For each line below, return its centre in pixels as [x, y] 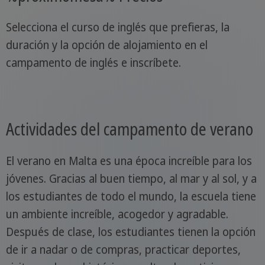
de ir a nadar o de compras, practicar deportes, [123, 249]
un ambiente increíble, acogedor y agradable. [117, 214]
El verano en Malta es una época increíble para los [129, 161]
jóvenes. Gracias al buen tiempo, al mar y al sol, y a [131, 178]
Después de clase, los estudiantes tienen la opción [130, 232]
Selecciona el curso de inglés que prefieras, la [117, 27]
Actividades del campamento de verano [129, 129]
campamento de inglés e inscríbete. [93, 62]
